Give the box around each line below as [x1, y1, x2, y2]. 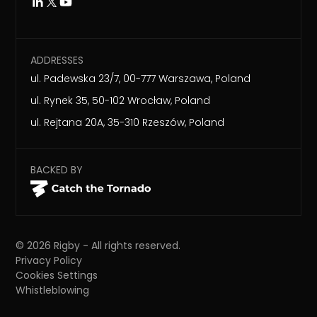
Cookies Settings [16, 268, 98, 283]
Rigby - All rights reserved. [51, 238, 181, 253]
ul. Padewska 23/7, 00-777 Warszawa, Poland [30, 71, 251, 86]
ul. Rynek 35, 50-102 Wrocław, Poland [30, 93, 211, 108]
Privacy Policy [16, 253, 83, 268]
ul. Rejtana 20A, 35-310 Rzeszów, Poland [30, 115, 225, 129]
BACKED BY [30, 162, 83, 177]
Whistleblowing [16, 283, 90, 298]
